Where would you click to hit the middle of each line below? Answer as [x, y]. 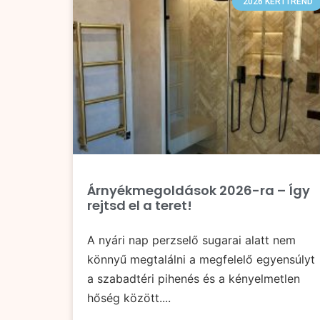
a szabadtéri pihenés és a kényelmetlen [194, 279]
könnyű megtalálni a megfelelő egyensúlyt [201, 260]
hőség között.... [129, 298]
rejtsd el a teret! [140, 206]
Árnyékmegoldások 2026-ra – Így [199, 191]
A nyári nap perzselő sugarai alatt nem [191, 240]
